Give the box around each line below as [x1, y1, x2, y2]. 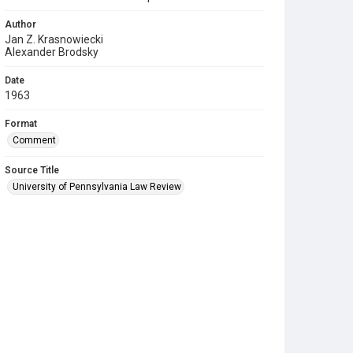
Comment [13, 135, 56, 146]
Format [5, 118, 37, 129]
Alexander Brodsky [5, 46, 98, 58]
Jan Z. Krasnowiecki [5, 33, 103, 46]
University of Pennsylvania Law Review [13, 181, 181, 192]
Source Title [5, 165, 59, 176]
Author [5, 19, 36, 30]
